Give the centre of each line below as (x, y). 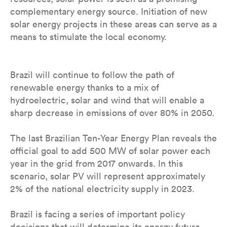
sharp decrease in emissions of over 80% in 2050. (113, 113)
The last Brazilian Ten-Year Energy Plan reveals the (113, 138)
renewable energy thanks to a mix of (85, 88)
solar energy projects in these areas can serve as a (113, 24)
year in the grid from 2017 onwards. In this (97, 164)
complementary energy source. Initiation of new (109, 12)
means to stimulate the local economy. (90, 37)
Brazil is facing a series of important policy (98, 214)
